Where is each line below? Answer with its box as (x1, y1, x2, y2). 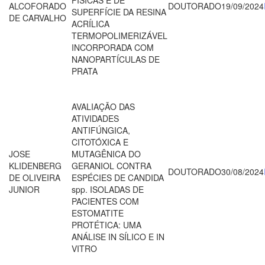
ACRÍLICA (72, 17, 109, 30)
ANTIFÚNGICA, (72, 124, 130, 136)
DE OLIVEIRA (9, 171, 60, 183)
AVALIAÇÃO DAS (72, 100, 135, 112)
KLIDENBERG (9, 159, 62, 172)
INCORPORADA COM (72, 41, 154, 53)
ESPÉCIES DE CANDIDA (72, 171, 164, 183)
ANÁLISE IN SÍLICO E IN (72, 230, 164, 243)
